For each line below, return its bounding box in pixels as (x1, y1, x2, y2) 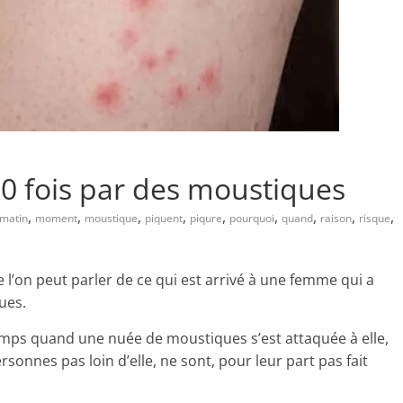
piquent (145, 210, 183, 226)
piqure (190, 210, 222, 226)
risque (359, 210, 390, 226)
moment (35, 210, 77, 226)
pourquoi (229, 210, 274, 226)
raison (320, 210, 352, 226)
